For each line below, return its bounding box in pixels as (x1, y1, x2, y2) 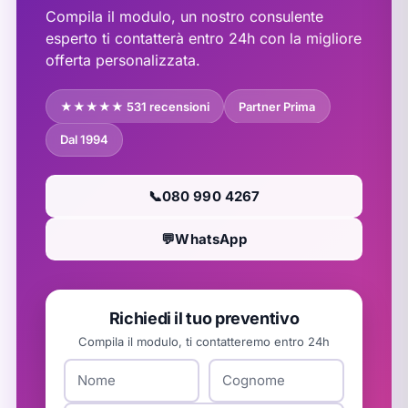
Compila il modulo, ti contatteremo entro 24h (78, 334, 330, 350)
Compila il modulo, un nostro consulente (45, 6, 323, 25)
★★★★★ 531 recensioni (60, 97, 210, 113)
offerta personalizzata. (45, 50, 200, 69)
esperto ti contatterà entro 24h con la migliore (45, 28, 362, 47)
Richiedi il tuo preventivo (108, 309, 300, 329)
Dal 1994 (60, 132, 109, 148)
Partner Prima (239, 97, 316, 113)
